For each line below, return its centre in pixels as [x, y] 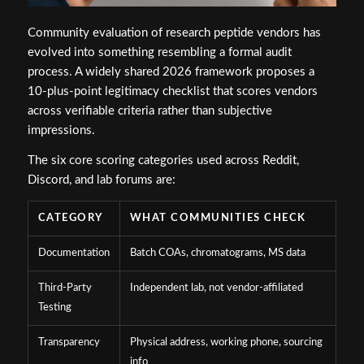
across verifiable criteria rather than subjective [149, 111]
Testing [54, 307]
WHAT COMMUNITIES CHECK [218, 218]
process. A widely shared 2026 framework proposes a [171, 72]
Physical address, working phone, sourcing [226, 342]
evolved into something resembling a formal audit [159, 53]
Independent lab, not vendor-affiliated [216, 288]
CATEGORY [70, 218]
